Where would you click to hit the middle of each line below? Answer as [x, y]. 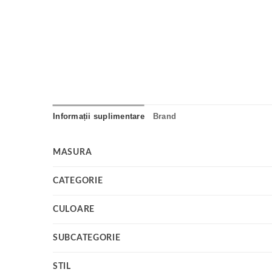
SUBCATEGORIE [87, 238]
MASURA [73, 152]
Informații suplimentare [99, 117]
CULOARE [74, 209]
